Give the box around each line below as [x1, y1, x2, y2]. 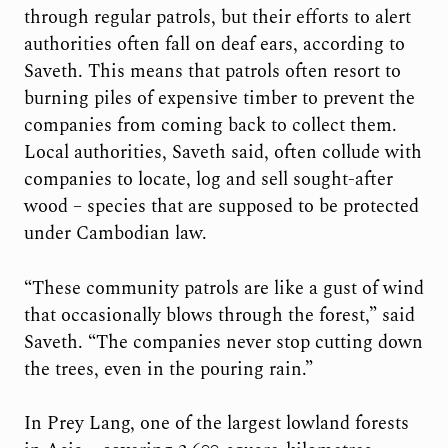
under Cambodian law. [23, 220, 207, 248]
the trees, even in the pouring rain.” [23, 355, 313, 383]
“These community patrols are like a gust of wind [23, 274, 424, 302]
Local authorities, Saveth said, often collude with [23, 139, 422, 167]
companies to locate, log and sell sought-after [23, 166, 393, 194]
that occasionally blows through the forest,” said [23, 301, 415, 329]
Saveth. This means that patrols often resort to [23, 58, 401, 86]
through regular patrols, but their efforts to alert [23, 4, 411, 32]
